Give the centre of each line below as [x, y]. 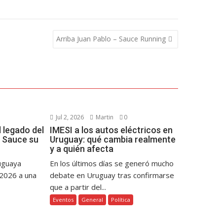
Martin [104, 117]
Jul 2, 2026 [69, 117]
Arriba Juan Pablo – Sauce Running [111, 39]
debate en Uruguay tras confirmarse [112, 175]
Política [120, 199]
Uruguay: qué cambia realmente [112, 139]
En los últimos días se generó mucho [111, 163]
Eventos [63, 199]
